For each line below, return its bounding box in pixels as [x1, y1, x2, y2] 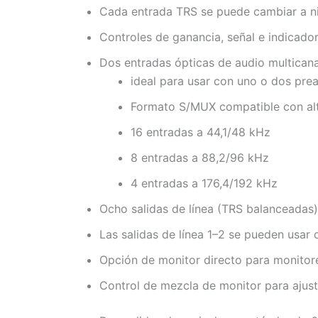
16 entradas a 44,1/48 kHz [131, 124, 270, 139]
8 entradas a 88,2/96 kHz [131, 150, 269, 165]
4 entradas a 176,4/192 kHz [131, 175, 278, 190]
